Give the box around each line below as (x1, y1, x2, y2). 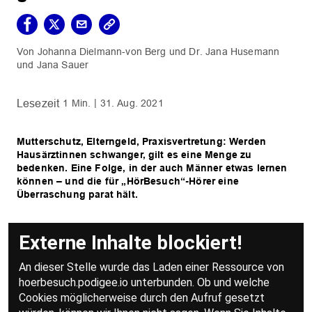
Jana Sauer (36, 59, 89, 71)
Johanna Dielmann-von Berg (37, 46, 166, 58)
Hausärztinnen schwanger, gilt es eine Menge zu (17, 149, 252, 161)
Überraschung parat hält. (17, 189, 138, 201)
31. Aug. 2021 (100, 97, 164, 109)
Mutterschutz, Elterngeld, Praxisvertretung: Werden (17, 136, 267, 148)
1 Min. (63, 97, 91, 109)
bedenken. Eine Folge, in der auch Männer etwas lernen (17, 162, 288, 174)
